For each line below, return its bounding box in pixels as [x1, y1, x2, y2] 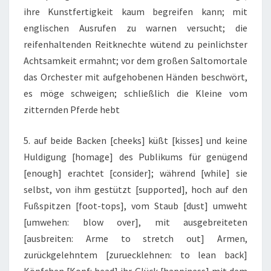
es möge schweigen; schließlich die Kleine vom [24, 87, 247, 100]
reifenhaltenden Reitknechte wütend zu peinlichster [24, 38, 247, 51]
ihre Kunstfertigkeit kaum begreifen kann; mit [24, 5, 247, 18]
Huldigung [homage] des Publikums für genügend [24, 151, 247, 163]
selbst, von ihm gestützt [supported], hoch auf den [24, 183, 247, 196]
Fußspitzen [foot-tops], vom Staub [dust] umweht [24, 200, 247, 212]
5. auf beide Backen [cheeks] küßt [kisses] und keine [24, 134, 247, 147]
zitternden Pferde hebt [24, 103, 120, 116]
